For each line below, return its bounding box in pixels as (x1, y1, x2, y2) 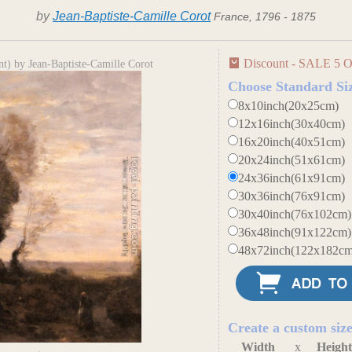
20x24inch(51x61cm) (238, 153, 346, 167)
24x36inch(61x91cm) (238, 171, 346, 185)
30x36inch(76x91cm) (238, 189, 346, 203)
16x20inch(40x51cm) (238, 135, 346, 148)
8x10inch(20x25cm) (238, 99, 339, 112)
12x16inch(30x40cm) (238, 117, 346, 130)
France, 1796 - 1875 (214, 10, 316, 23)
